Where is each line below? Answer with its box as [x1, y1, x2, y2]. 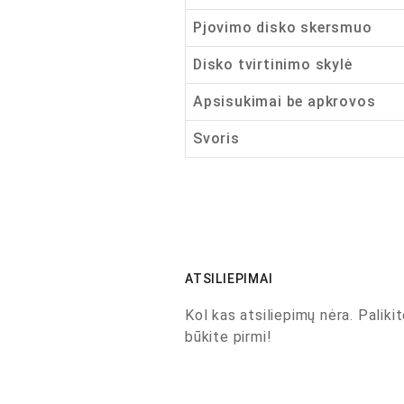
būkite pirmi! [184, 328, 272, 345]
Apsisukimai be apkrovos [192, 93, 376, 110]
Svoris [192, 130, 240, 147]
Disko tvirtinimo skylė [192, 56, 353, 73]
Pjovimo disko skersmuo [192, 19, 372, 36]
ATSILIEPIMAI [184, 271, 273, 286]
